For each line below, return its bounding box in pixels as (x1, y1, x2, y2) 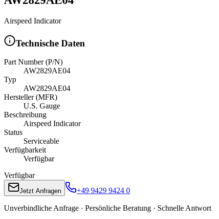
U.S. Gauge (23, 102, 60, 110)
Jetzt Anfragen (20, 187, 61, 195)
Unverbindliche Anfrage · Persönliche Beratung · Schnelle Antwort (4, 204, 211, 213)
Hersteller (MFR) (4, 93, 57, 102)
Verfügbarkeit (4, 146, 46, 154)
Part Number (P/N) (4, 58, 63, 66)
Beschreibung (4, 110, 46, 119)
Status (4, 128, 22, 137)
